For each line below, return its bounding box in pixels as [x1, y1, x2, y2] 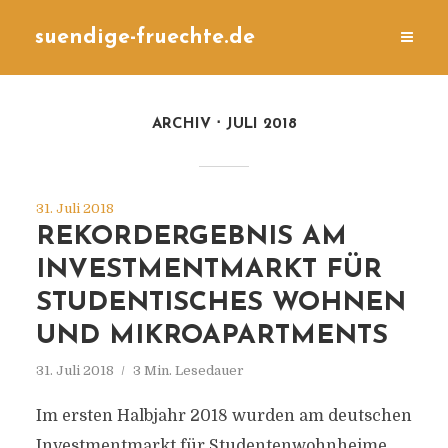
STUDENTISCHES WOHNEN [35, 290, 406, 317]
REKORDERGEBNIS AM [35, 224, 347, 251]
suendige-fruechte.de [35, 27, 255, 48]
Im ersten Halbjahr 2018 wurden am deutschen [35, 407, 412, 425]
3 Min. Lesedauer [132, 363, 244, 378]
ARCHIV [151, 117, 211, 132]
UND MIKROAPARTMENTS [35, 323, 388, 350]
